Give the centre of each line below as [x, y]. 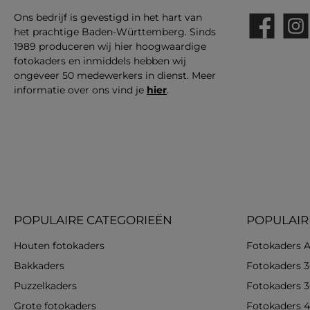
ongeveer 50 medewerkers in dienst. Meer [115, 76]
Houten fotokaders [59, 246]
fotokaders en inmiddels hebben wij [100, 61]
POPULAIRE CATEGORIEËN [93, 220]
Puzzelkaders [45, 286]
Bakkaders [39, 266]
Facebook [269, 32]
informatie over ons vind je [80, 90]
